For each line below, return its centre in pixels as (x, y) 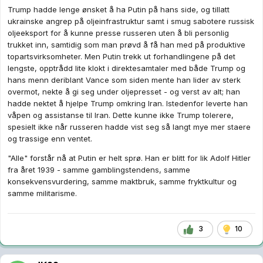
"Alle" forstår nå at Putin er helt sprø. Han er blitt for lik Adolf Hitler (129, 158)
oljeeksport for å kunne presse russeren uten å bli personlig (118, 33)
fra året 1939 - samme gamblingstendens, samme (99, 169)
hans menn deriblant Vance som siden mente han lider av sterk (124, 80)
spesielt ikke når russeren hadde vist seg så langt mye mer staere (129, 127)
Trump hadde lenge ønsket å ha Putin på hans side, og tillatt (119, 9)
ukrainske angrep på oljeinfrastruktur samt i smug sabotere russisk (131, 21)
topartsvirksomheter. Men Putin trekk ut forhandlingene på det (122, 56)
